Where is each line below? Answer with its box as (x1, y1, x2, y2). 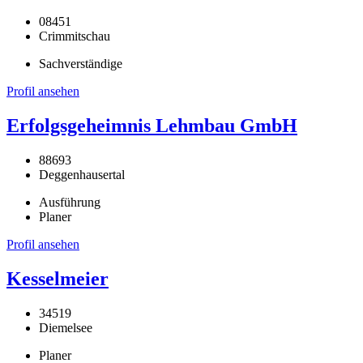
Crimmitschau (39, 29, 110, 44)
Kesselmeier (6, 267, 109, 289)
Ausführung (39, 195, 100, 210)
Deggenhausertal (39, 168, 125, 182)
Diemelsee (39, 320, 92, 335)
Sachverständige (39, 57, 122, 71)
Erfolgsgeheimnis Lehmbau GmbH (6, 115, 297, 137)
